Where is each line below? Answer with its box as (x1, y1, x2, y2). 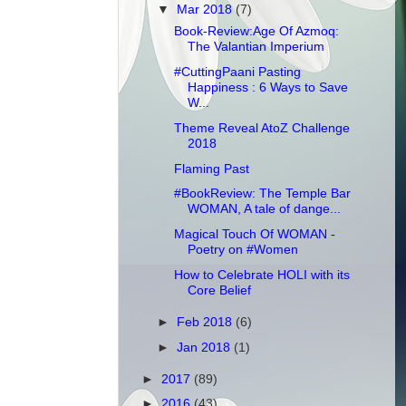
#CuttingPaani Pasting (173, 63, 301, 79)
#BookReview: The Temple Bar (173, 186, 351, 201)
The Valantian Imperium (187, 39, 324, 54)
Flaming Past (173, 160, 249, 176)
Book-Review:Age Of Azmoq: (173, 24, 339, 39)
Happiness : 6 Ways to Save (187, 79, 348, 94)
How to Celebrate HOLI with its (173, 266, 350, 282)
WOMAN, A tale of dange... (187, 201, 341, 217)
